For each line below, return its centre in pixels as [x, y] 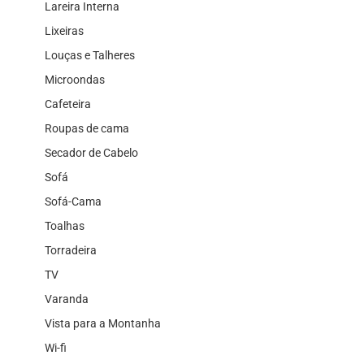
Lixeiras [64, 30]
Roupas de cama [87, 128]
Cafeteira [68, 104]
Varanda [67, 299]
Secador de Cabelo [91, 152]
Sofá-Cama [73, 201]
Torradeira [71, 250]
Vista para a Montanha [103, 323]
